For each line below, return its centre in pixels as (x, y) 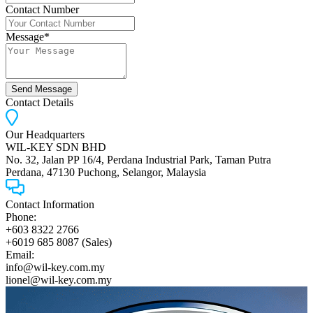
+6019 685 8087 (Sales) (59, 242)
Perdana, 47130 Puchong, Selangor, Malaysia (106, 172)
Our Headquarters (45, 134)
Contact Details (39, 102)
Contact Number (42, 9)
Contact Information (50, 204)
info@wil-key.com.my (55, 267)
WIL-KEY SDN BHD (56, 147)
